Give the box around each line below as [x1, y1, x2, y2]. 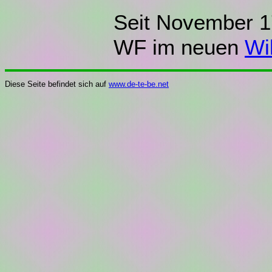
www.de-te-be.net [109, 80, 169, 89]
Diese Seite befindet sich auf [5, 80, 109, 89]
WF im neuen [114, 35, 245, 59]
